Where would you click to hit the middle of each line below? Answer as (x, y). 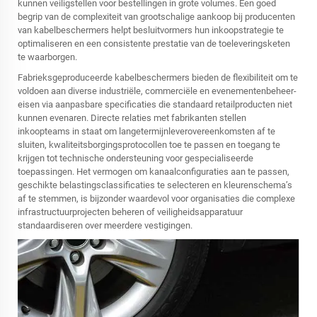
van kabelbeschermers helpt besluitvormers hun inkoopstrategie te (151, 30)
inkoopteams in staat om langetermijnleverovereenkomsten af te (146, 131)
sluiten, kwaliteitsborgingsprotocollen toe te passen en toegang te (149, 144)
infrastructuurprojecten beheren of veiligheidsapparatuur (130, 212)
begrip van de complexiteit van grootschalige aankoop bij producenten (156, 16)
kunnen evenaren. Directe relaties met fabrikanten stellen (132, 117)
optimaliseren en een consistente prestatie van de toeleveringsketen (154, 43)
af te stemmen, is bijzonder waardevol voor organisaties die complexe (156, 198)
